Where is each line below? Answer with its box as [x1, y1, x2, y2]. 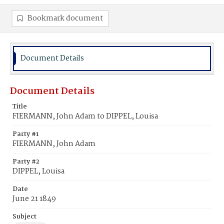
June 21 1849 [12, 193, 56, 205]
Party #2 [12, 156, 39, 167]
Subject [12, 211, 36, 222]
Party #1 [12, 129, 38, 139]
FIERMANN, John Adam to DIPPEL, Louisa [12, 110, 158, 122]
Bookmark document [27, 12, 103, 24]
